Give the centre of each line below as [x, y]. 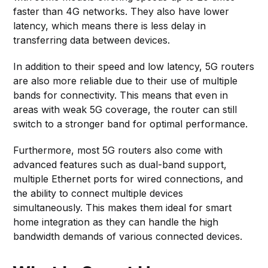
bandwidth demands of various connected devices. [128, 236]
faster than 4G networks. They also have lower [121, 11]
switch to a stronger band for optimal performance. [131, 124]
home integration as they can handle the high [116, 222]
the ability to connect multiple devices [98, 193]
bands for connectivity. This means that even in [121, 95]
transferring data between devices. [92, 40]
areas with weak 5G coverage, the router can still [125, 109]
